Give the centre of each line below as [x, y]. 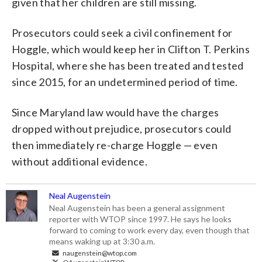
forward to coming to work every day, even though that [150, 230]
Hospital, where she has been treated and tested [128, 65]
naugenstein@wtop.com [99, 252]
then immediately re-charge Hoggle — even [115, 145]
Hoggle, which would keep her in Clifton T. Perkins [131, 49]
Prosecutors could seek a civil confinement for [122, 32]
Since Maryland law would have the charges [116, 112]
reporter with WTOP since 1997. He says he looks [141, 219]
